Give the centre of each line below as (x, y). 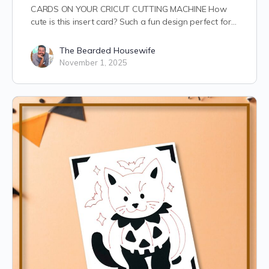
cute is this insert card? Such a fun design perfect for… (134, 22)
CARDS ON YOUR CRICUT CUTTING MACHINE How (129, 9)
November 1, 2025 (93, 63)
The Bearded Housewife (107, 51)
